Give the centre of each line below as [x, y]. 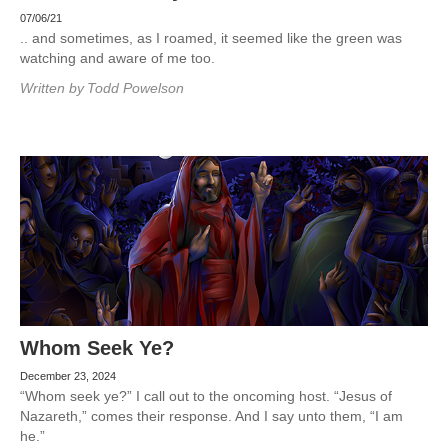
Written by [52, 88]
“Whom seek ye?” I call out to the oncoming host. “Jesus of [206, 396]
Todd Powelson [135, 88]
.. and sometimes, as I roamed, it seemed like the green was [211, 38]
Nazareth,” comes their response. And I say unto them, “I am [211, 416]
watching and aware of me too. [117, 58]
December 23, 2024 [68, 376]
